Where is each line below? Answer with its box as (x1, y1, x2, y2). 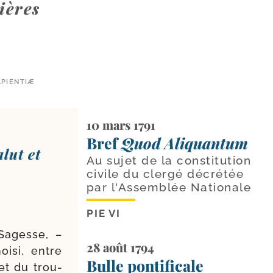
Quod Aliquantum (121, 132, 248, 153)
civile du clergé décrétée (86, 166, 244, 180)
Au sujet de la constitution (86, 153, 252, 167)
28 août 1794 (86, 238, 154, 255)
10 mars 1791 (86, 116, 155, 133)
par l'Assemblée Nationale (86, 180, 252, 194)
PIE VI (86, 207, 121, 219)
